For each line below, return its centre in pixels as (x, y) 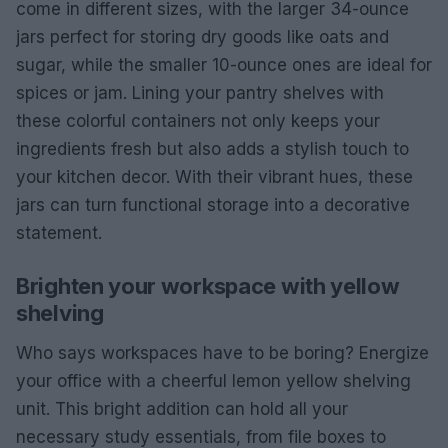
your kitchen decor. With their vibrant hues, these (214, 177)
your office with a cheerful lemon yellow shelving (213, 381)
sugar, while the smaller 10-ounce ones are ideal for (224, 65)
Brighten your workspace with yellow (208, 286)
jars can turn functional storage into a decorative (213, 205)
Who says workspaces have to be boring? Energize (222, 353)
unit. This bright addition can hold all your (182, 409)
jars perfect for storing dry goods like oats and (202, 37)
